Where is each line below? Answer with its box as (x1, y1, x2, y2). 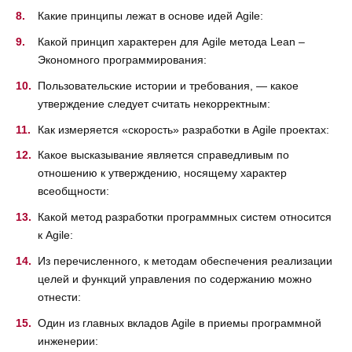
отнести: (38, 291, 81, 304)
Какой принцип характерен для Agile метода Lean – (38, 35, 305, 49)
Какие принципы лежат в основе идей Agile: (38, 9, 263, 23)
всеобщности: (38, 185, 109, 198)
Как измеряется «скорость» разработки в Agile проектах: (38, 123, 329, 136)
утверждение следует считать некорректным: (38, 97, 270, 110)
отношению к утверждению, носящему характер (38, 167, 287, 180)
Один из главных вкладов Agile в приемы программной (38, 316, 321, 329)
